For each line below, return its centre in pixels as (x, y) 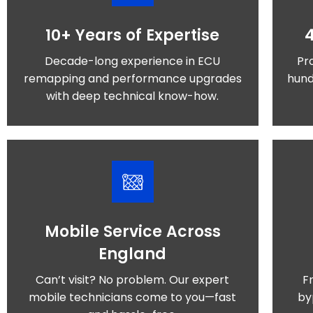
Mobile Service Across (132, 232)
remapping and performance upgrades (132, 79)
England (133, 254)
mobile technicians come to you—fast (133, 297)
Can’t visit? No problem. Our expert (133, 280)
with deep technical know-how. (133, 96)
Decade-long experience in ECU (133, 61)
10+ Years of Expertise (133, 35)
